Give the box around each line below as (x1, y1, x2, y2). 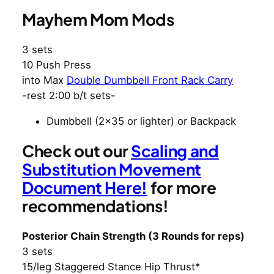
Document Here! (22, 177, 147, 198)
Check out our (22, 141, 131, 161)
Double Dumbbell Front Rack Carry (67, 74, 233, 87)
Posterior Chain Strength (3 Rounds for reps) (22, 229, 245, 242)
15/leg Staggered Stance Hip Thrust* (22, 260, 200, 273)
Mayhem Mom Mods (22, 9, 174, 30)
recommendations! (22, 196, 169, 217)
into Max (22, 74, 67, 87)
